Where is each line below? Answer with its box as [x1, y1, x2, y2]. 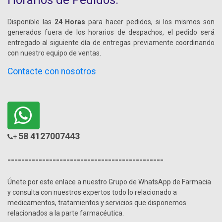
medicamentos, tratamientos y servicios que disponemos [7, 199, 186, 207]
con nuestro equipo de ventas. [7, 49, 101, 57]
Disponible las [7, 18, 52, 26]
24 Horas [51, 18, 86, 26]
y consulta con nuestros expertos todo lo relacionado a [7, 188, 177, 197]
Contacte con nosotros [7, 66, 96, 77]
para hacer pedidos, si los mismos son [85, 18, 215, 26]
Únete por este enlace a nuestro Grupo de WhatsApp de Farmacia [7, 178, 211, 186]
